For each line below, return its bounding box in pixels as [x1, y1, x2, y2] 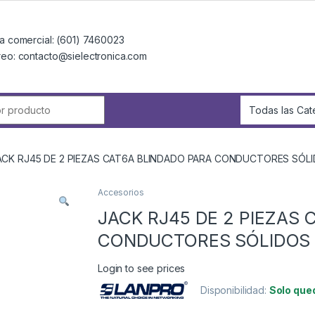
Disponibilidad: [200, 284, 269, 297]
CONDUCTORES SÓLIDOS [98, 230, 311, 252]
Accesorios [98, 187, 144, 198]
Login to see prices [98, 262, 186, 275]
